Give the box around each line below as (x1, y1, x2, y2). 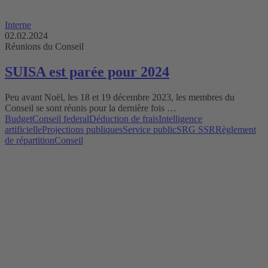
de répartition (5, 135, 54, 145)
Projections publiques (42, 124, 123, 135)
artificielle (5, 124, 42, 135)
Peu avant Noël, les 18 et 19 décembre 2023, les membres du (5, 92, 234, 102)
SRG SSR (176, 124, 215, 135)
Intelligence (159, 113, 202, 124)
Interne (5, 19, 31, 30)
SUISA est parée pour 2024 (5, 63, 169, 80)
